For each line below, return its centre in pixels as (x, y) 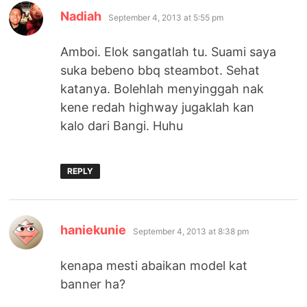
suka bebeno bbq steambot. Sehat (160, 71)
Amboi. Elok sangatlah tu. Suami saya (169, 52)
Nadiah (81, 16)
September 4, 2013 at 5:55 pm (166, 18)
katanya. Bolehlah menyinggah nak (162, 89)
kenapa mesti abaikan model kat (154, 266)
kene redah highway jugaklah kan (158, 108)
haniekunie (94, 230)
